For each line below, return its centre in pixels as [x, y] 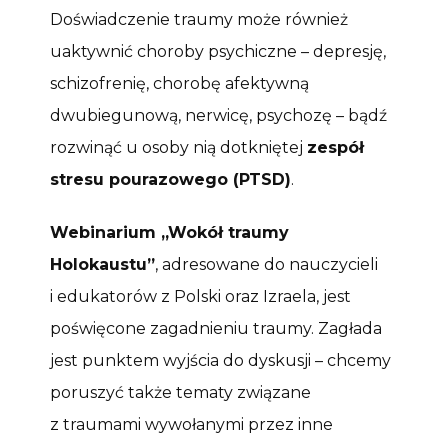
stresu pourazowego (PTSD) [170, 179]
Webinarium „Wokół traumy [169, 232]
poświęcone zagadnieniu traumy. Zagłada [216, 328]
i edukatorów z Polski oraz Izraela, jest [200, 296]
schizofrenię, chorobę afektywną [179, 83]
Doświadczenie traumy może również [199, 19]
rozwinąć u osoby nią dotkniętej [178, 147]
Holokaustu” [102, 264]
